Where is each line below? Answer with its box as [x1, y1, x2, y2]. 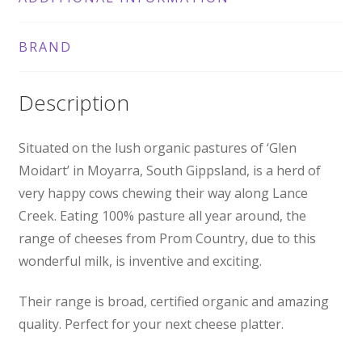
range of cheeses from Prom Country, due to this [18, 229, 316, 247]
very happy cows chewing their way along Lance [18, 183, 308, 202]
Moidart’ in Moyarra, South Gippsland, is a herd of [18, 161, 321, 179]
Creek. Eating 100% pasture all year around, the [18, 206, 306, 225]
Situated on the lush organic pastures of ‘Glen [18, 138, 297, 157]
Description [18, 87, 129, 117]
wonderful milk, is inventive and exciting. [18, 251, 262, 270]
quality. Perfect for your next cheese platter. [18, 315, 284, 334]
